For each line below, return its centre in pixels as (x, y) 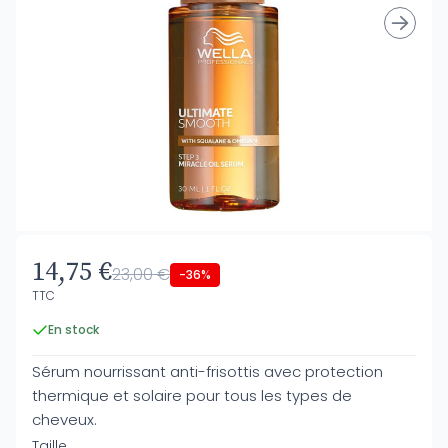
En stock (73, 329)
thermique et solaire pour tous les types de (192, 395)
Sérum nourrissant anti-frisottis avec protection (207, 371)
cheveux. (64, 419)
